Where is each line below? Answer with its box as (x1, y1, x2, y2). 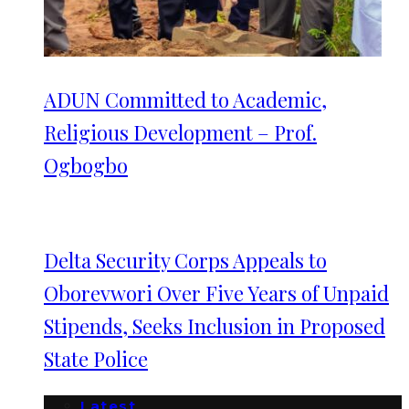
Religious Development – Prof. (44, 119, 317, 146)
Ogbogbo (44, 152, 128, 179)
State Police (44, 345, 148, 372)
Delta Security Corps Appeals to (44, 246, 327, 274)
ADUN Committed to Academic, (44, 86, 327, 113)
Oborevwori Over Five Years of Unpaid (44, 279, 389, 307)
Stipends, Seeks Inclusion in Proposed (44, 312, 385, 340)
